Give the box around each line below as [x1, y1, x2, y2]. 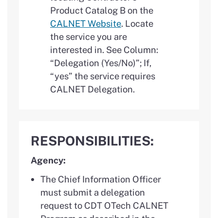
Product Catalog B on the [50, 5, 153, 16]
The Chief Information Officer [40, 173, 161, 184]
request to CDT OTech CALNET [40, 200, 168, 211]
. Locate [121, 18, 153, 29]
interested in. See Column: [50, 44, 158, 55]
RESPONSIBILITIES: [31, 133, 154, 149]
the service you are [50, 31, 127, 42]
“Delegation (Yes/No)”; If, [50, 57, 151, 69]
